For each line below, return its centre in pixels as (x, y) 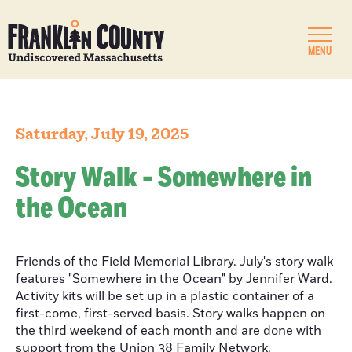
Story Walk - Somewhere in (164, 178)
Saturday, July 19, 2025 (102, 134)
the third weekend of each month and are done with (169, 331)
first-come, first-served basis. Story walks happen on (170, 313)
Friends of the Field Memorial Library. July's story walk (174, 262)
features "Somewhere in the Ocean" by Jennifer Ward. (174, 279)
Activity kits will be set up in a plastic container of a (165, 296)
